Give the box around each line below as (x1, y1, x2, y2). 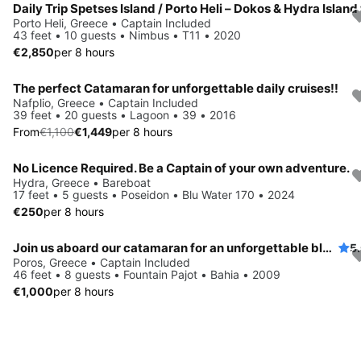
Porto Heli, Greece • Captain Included (13, 15, 211, 30)
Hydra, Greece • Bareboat (13, 175, 151, 189)
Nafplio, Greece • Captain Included (13, 95, 198, 110)
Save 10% (32, 93, 78, 106)
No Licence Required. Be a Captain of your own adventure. (13, 160, 350, 176)
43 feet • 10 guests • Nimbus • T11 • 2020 (13, 27, 241, 42)
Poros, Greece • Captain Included (13, 255, 190, 269)
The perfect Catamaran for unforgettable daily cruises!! (13, 80, 338, 96)
